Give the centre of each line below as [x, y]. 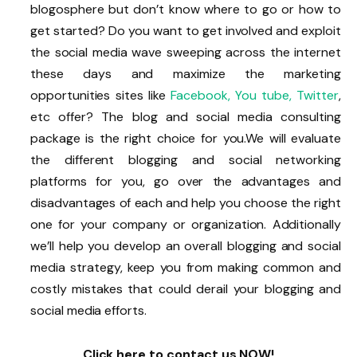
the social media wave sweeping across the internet [186, 52]
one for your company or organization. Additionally [186, 224]
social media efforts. [88, 310]
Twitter [318, 95]
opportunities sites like [101, 95]
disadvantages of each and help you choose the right [186, 202]
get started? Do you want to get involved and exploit [186, 30]
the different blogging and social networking [186, 159]
